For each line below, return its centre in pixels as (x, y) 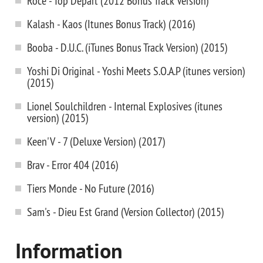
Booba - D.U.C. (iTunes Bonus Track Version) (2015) (127, 47)
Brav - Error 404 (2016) (73, 165)
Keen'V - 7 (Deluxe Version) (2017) (96, 141)
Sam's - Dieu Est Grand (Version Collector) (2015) (126, 212)
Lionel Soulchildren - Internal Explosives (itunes (125, 106)
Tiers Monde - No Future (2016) (91, 188)
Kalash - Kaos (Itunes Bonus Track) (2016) (111, 24)
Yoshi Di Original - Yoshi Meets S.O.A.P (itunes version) (136, 71)
